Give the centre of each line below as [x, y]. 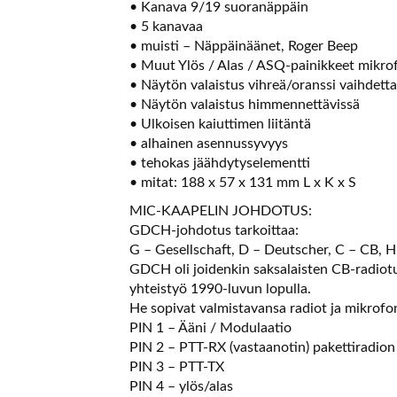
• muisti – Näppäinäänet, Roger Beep [243, 46]
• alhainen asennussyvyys [208, 143]
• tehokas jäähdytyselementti [219, 163]
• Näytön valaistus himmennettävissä [244, 104]
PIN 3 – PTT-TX [176, 366]
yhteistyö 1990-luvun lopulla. [220, 288]
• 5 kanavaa [166, 26]
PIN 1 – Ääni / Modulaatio [210, 327]
